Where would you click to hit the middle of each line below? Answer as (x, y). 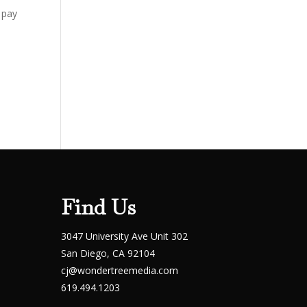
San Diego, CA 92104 (108, 254)
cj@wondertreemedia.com (120, 271)
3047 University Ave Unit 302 (125, 236)
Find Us (99, 207)
